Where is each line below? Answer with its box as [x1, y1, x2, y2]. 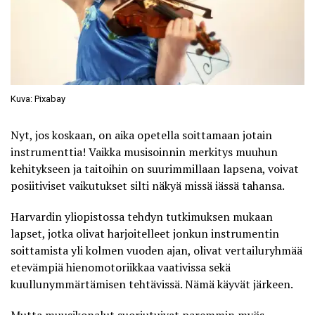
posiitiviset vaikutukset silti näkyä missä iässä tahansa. [11, 177, 285, 193]
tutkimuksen [166, 208, 230, 224]
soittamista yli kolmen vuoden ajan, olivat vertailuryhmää [11, 242, 302, 258]
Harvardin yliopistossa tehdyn [11, 208, 166, 224]
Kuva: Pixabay [11, 93, 65, 104]
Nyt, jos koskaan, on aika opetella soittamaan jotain [11, 127, 272, 143]
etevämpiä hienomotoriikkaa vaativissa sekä [11, 259, 231, 275]
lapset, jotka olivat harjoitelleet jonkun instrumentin [11, 225, 279, 241]
